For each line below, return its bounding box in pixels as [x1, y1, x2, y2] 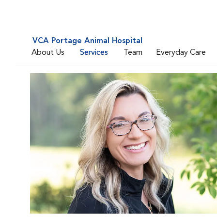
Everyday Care [156, 48, 206, 57]
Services [80, 48, 108, 57]
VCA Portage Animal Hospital [32, 37, 142, 45]
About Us [31, 48, 64, 57]
